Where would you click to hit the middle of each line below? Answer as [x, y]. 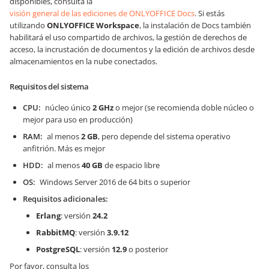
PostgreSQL [58, 249]
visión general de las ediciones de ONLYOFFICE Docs [102, 13]
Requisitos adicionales [64, 199]
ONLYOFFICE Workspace [93, 25]
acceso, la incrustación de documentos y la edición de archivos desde [132, 49]
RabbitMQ [56, 232]
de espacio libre [131, 165]
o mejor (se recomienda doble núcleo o [184, 107]
